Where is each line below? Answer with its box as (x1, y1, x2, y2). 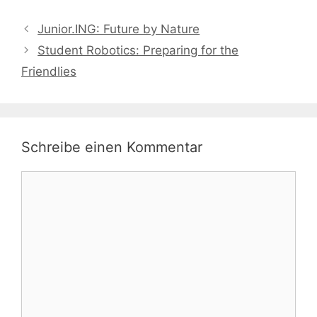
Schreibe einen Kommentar (21, 138, 202, 156)
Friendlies (21, 64, 76, 79)
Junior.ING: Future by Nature (38, 21, 200, 36)
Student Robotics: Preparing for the (38, 42, 239, 57)
